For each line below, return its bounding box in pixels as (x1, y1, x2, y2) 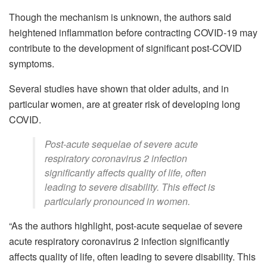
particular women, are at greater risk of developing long (9, 97, 240, 111)
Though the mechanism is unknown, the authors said (9, 10, 231, 24)
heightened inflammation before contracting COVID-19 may (9, 26, 257, 40)
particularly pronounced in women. (45, 194, 190, 209)
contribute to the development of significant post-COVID (9, 41, 242, 55)
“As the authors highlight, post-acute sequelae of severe (9, 219, 243, 233)
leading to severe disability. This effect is (45, 180, 215, 194)
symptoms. (9, 57, 54, 71)
